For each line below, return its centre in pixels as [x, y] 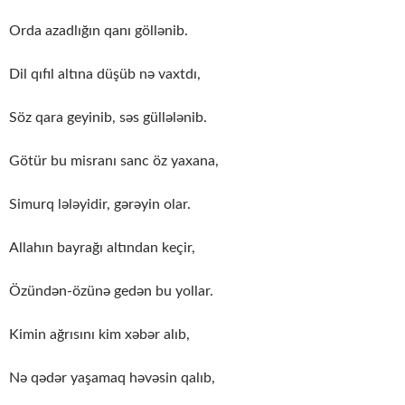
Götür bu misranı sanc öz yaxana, [114, 160]
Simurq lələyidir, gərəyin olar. [100, 204]
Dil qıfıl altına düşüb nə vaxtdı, [105, 74]
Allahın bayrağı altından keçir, [102, 247]
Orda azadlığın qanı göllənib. [99, 30]
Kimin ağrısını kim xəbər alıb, [99, 334]
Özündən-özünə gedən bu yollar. [111, 291]
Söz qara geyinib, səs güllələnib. [108, 117]
